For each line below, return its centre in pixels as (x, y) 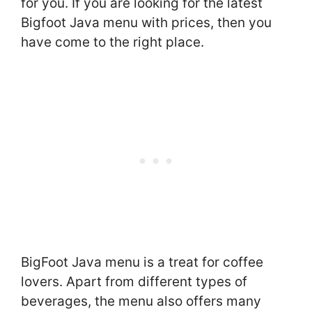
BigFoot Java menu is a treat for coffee (142, 263)
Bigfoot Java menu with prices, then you (146, 22)
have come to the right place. (112, 42)
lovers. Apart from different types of (134, 282)
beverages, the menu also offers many (141, 302)
